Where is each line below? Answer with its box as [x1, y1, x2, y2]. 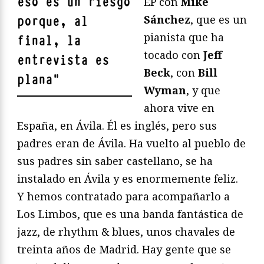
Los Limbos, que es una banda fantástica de [17, 207, 243, 222]
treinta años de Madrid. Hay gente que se [17, 242, 231, 257]
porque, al [17, 13, 88, 31]
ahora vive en [144, 101, 214, 115]
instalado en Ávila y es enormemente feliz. [17, 171, 238, 186]
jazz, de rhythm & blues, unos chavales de [17, 225, 235, 239]
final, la [17, 32, 81, 50]
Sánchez [144, 12, 190, 27]
